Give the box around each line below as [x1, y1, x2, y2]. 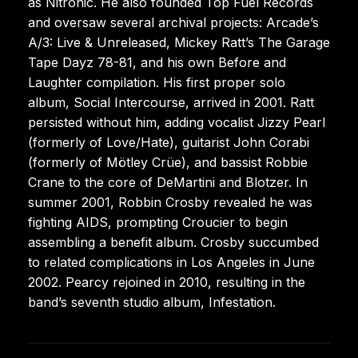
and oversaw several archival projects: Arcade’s [28, 14, 319, 30]
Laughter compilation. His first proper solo [28, 74, 285, 90]
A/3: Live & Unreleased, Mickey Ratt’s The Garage [28, 34, 330, 50]
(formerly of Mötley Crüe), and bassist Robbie [28, 153, 308, 170]
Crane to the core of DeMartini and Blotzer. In [28, 173, 308, 190]
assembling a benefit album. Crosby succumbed [28, 233, 319, 250]
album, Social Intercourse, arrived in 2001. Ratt [28, 93, 314, 110]
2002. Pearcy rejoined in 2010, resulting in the [28, 273, 305, 290]
